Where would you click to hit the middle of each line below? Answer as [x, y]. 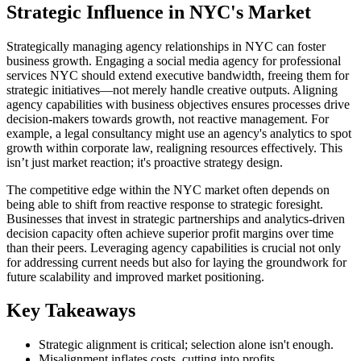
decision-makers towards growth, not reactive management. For [168, 118]
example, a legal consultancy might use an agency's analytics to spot [179, 133]
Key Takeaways [71, 311]
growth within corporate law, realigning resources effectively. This [174, 147]
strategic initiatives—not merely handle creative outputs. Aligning [172, 89]
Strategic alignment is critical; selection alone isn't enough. [186, 345]
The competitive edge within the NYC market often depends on [168, 189]
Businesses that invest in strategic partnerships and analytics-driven [176, 218]
